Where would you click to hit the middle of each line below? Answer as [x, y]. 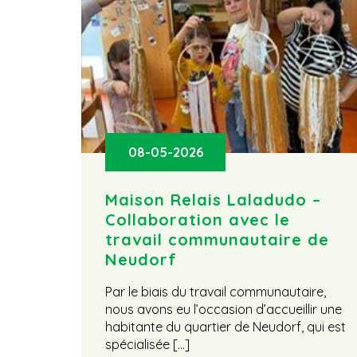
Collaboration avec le [198, 220]
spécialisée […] [147, 344]
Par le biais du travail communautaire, [216, 291]
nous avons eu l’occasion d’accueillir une [224, 309]
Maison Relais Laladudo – [213, 200]
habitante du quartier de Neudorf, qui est [226, 326]
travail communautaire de [217, 240]
